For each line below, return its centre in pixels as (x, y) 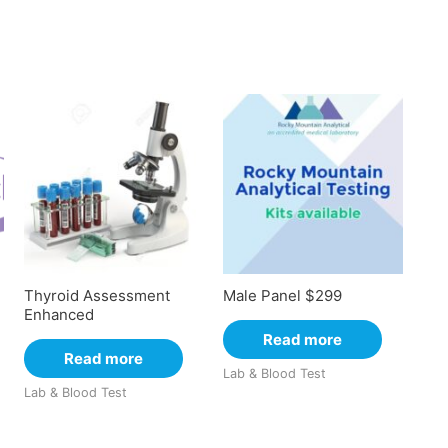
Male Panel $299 (283, 295)
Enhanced (58, 314)
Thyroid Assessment (96, 295)
